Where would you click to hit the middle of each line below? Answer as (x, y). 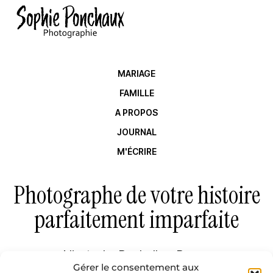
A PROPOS (136, 112)
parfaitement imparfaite (136, 219)
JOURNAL (136, 132)
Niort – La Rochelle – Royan (136, 254)
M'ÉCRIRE (136, 151)
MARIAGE (136, 73)
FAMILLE (136, 93)
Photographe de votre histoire (136, 195)
